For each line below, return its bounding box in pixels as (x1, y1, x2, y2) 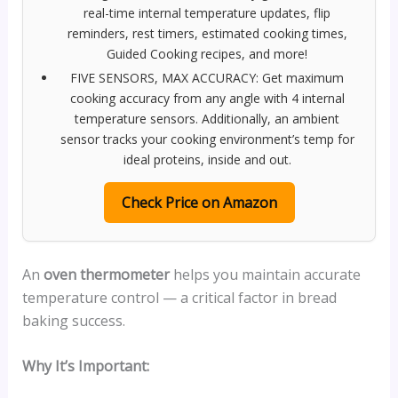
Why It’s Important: (21, 356, 149, 377)
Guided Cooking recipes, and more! (107, 44, 307, 62)
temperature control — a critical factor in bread (21, 287, 337, 307)
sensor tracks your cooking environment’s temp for (60, 130, 354, 147)
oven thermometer (43, 264, 170, 284)
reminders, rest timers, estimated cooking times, (67, 24, 347, 42)
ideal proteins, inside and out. (123, 150, 291, 168)
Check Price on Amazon (121, 192, 277, 212)
